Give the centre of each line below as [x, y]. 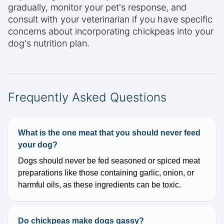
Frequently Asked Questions [87, 97]
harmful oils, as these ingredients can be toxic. [99, 185]
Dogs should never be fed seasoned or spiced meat [109, 161]
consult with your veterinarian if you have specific [110, 19]
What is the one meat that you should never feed [109, 133]
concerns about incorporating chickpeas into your [111, 31]
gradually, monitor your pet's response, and [97, 7]
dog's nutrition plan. [49, 43]
